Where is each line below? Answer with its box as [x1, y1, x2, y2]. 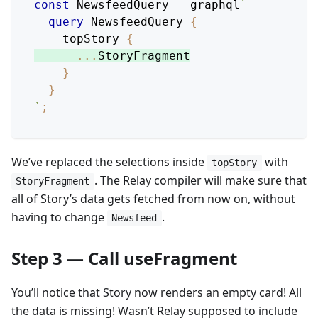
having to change [11, 209, 107, 225]
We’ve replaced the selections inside [11, 153, 207, 170]
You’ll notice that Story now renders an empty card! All [11, 284, 302, 300]
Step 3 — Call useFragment [11, 246, 237, 270]
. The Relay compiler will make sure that [94, 172, 307, 188]
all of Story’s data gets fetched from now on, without [11, 190, 295, 207]
